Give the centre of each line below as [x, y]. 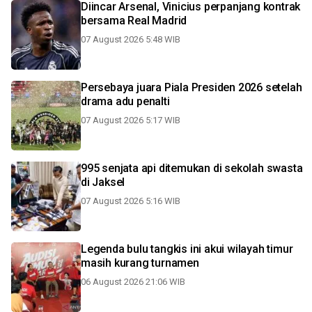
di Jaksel [103, 182]
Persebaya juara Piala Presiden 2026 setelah [192, 87]
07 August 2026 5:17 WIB [131, 120]
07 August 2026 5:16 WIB [131, 201]
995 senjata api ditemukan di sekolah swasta [192, 168]
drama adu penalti [125, 101]
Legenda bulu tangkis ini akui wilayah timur [187, 249]
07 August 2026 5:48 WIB [131, 39]
